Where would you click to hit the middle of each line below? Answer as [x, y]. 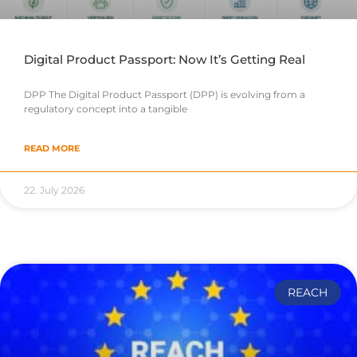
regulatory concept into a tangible [106, 109]
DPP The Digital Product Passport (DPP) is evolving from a [165, 95]
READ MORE [52, 149]
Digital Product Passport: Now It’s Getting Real [165, 60]
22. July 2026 [54, 190]
